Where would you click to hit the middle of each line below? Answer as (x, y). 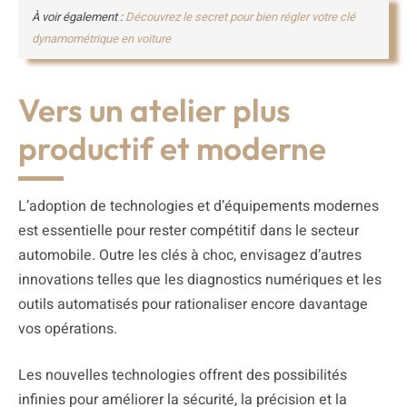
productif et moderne (172, 149)
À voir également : (79, 17)
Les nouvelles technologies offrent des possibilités (183, 376)
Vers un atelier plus (154, 110)
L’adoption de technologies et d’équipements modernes (199, 207)
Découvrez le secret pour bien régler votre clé (240, 17)
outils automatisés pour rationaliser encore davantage (193, 305)
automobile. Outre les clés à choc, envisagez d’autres (190, 256)
